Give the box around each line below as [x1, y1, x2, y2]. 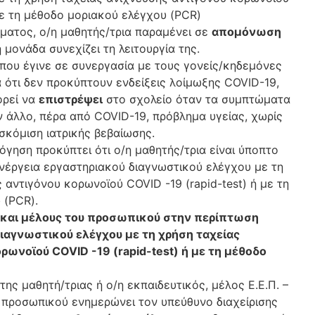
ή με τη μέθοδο [181, 244, 266, 258]
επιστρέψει [39, 92, 103, 106]
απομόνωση [212, 25, 281, 39]
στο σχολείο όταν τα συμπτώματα [103, 92, 290, 106]
